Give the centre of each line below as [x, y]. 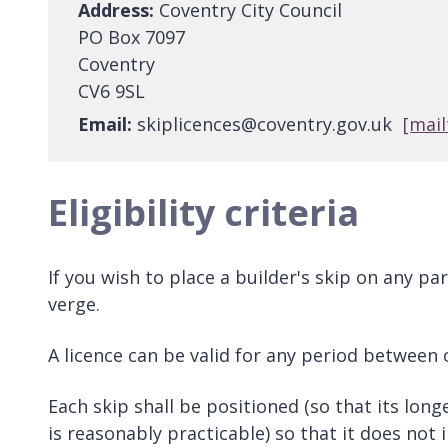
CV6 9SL [111, 91]
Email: [105, 124]
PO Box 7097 [131, 37]
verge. [74, 304]
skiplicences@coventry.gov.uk [264, 124]
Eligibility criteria [203, 213]
